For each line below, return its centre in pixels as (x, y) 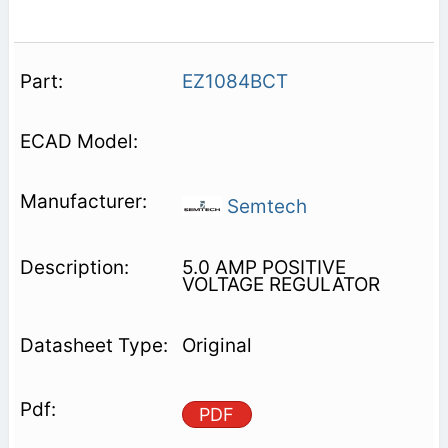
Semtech (264, 206)
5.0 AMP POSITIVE (263, 267)
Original (216, 345)
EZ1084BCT (234, 81)
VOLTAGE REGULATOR (280, 284)
